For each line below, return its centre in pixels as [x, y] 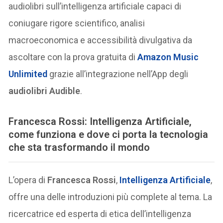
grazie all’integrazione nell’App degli [118, 74]
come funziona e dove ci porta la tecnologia [109, 134]
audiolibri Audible [45, 91]
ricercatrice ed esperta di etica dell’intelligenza [100, 214]
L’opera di [28, 180]
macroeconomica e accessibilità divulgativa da [101, 40]
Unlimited [28, 74]
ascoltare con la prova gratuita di [73, 57]
